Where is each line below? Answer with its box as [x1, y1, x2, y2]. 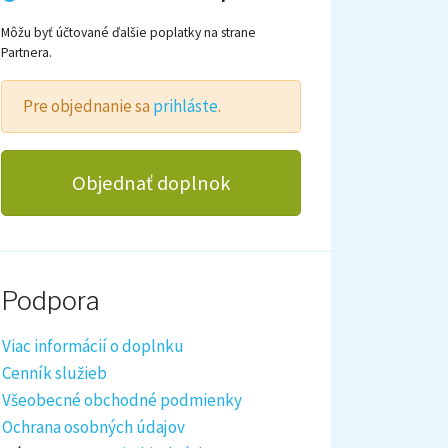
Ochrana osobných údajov [2, 415, 185, 438]
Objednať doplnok [71, 169, 231, 196]
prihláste [153, 95, 219, 118]
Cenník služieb [2, 361, 107, 384]
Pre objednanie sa [23, 95, 154, 118]
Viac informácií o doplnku [2, 334, 184, 357]
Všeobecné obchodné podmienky [2, 388, 242, 411]
